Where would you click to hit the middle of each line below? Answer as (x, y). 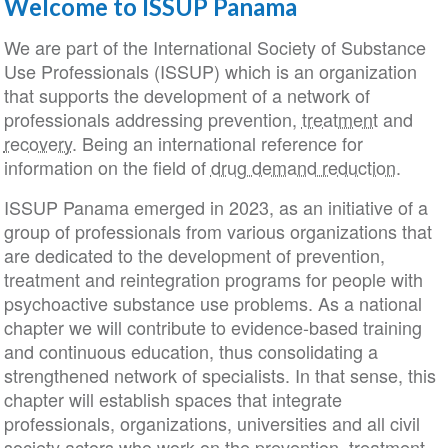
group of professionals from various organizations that (217, 231)
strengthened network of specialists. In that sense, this (219, 375)
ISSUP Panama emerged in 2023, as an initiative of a (215, 207)
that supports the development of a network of (186, 95)
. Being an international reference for (217, 143)
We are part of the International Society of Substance (214, 47)
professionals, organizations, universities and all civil (211, 423)
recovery (37, 143)
